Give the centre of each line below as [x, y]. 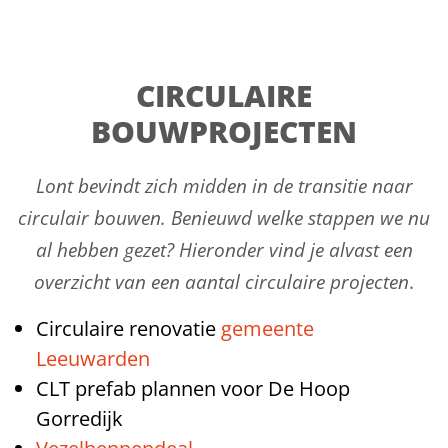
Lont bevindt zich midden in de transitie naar [224, 185]
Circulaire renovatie [128, 328]
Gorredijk [79, 418]
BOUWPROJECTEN [224, 131]
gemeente [267, 328]
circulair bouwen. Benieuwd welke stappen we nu [224, 217]
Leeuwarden [93, 358]
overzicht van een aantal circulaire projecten [221, 281]
